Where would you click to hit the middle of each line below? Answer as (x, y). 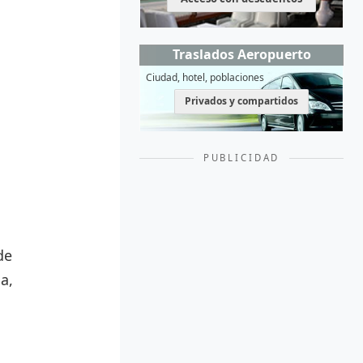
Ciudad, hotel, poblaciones (205, 77)
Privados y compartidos (241, 101)
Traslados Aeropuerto (241, 54)
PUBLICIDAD (241, 158)
